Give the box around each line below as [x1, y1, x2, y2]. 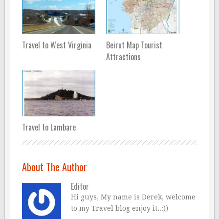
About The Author [22, 159, 87, 174]
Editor [71, 180, 89, 192]
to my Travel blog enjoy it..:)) [71, 204, 168, 212]
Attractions [106, 51, 141, 63]
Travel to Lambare [22, 121, 76, 133]
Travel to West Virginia [22, 39, 91, 51]
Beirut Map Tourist [106, 39, 162, 51]
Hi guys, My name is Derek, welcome [71, 193, 196, 201]
